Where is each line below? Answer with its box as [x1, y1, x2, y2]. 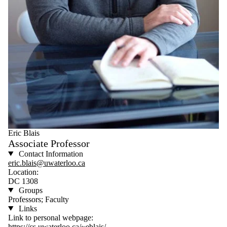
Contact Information [16, 149, 83, 158]
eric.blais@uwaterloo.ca [8, 158, 85, 167]
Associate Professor [8, 137, 90, 149]
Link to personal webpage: [8, 213, 93, 222]
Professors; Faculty [8, 195, 69, 204]
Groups [16, 185, 43, 195]
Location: [8, 167, 39, 176]
